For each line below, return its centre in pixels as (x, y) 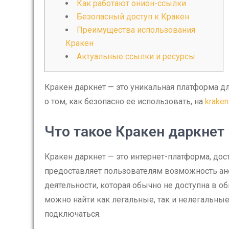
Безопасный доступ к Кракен (133, 17)
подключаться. (73, 214)
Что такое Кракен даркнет (134, 132)
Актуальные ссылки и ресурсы (136, 56)
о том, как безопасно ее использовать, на (125, 101)
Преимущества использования (136, 30)
